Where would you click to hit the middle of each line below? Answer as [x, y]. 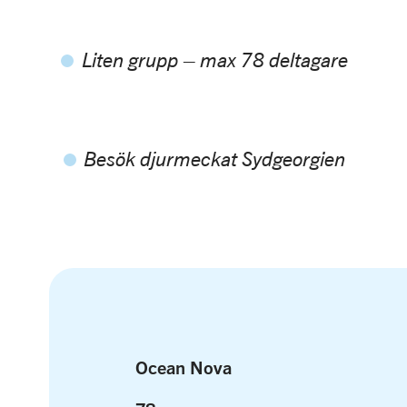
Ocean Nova [183, 367]
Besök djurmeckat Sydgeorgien [214, 159]
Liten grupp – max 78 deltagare [214, 60]
